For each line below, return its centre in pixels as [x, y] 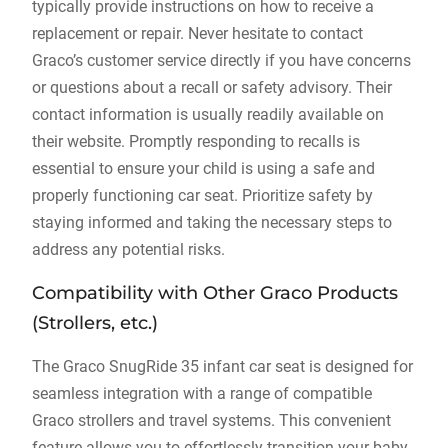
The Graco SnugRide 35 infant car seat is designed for [222, 366]
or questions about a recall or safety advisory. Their [211, 87]
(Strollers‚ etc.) [94, 323]
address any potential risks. [128, 249]
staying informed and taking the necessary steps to [211, 222]
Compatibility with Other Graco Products [214, 293]
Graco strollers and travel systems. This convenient [211, 420]
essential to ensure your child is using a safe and [203, 168]
